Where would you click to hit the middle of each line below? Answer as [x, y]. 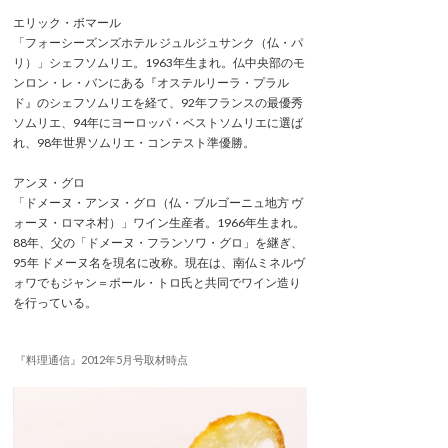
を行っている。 [55, 302]
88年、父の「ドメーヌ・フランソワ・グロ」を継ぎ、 [158, 242]
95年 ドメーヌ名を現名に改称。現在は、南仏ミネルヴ [159, 262]
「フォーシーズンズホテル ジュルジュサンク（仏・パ [158, 42]
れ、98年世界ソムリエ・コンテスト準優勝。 [134, 142]
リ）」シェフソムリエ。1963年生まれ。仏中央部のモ [159, 62]
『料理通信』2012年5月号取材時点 [101, 359]
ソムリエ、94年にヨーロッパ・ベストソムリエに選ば [158, 122]
